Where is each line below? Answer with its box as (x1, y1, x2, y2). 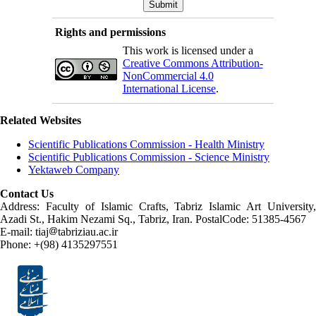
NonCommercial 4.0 (122, 69, 214, 82)
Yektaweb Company (28, 163, 119, 176)
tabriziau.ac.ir (58, 225, 118, 238)
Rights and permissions (54, 25, 166, 38)
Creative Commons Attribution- (122, 56, 263, 69)
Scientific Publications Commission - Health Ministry (28, 138, 265, 150)
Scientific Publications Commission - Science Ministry (28, 150, 269, 163)
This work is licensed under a (122, 44, 253, 56)
